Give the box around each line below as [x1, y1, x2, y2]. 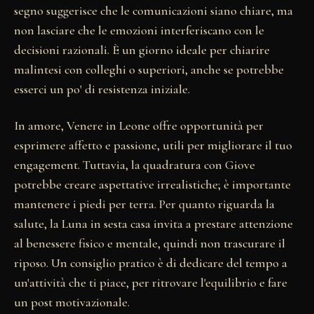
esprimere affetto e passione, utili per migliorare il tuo [14, 137, 292, 153]
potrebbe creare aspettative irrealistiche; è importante [14, 176, 291, 192]
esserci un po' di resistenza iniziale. [14, 81, 190, 97]
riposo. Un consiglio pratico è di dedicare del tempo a [14, 254, 287, 271]
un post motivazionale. [14, 294, 130, 310]
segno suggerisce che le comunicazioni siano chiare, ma [14, 2, 293, 18]
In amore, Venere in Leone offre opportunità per [14, 117, 264, 133]
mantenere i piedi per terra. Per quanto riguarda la [14, 196, 275, 212]
